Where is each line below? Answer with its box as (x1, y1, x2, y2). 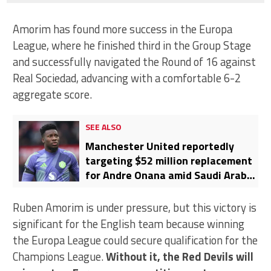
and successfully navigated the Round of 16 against (13, 53, 256, 71)
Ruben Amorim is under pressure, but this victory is (13, 199, 257, 217)
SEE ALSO (85, 120, 122, 134)
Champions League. (13, 248, 106, 266)
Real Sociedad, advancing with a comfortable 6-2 (13, 70, 241, 87)
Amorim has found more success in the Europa (13, 21, 233, 38)
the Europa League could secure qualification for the (13, 232, 258, 249)
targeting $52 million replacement (85, 152, 253, 169)
